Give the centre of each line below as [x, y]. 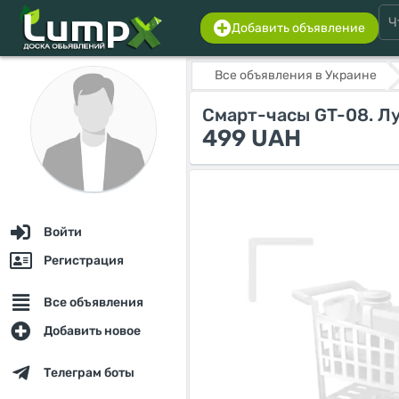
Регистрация [84, 261]
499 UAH [252, 138]
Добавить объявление [298, 28]
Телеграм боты [89, 373]
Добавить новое [92, 331]
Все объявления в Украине [296, 75]
